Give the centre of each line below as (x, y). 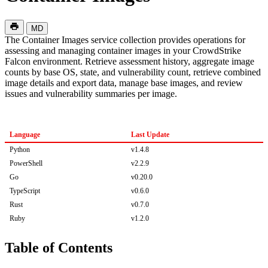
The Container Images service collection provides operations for (125, 39)
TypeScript (25, 191)
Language (25, 134)
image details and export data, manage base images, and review (124, 83)
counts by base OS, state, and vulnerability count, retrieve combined (133, 72)
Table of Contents (59, 247)
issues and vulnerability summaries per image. (91, 93)
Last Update (150, 134)
